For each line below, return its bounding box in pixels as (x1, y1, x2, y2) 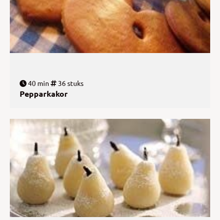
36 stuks (56, 78, 83, 87)
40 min (27, 78, 49, 87)
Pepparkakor (20, 88, 68, 99)
